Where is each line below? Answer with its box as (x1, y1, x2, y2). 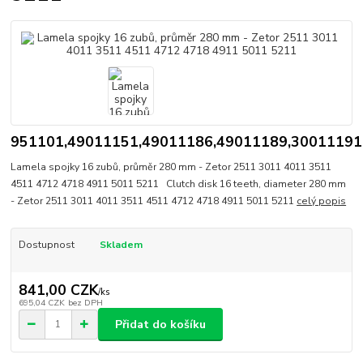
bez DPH (67, 297, 103, 310)
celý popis (297, 194, 347, 207)
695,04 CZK (18, 297, 65, 310)
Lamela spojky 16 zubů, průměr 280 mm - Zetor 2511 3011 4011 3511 (11, 160, 332, 173)
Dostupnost (18, 237, 75, 251)
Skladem (99, 237, 143, 251)
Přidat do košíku (115, 316, 206, 332)
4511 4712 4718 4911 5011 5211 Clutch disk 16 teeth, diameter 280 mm (11, 177, 347, 190)
